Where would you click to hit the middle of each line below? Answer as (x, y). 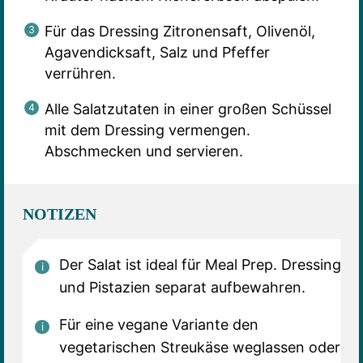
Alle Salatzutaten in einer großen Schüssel (188, 109)
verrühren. (80, 73)
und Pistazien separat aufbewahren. (182, 288)
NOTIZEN (59, 214)
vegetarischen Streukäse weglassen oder (199, 348)
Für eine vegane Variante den (158, 325)
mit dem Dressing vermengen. (147, 130)
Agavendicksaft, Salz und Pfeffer (157, 52)
